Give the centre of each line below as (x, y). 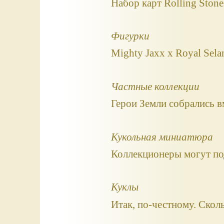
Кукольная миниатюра (162, 136)
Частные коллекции (155, 86)
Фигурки (130, 36)
